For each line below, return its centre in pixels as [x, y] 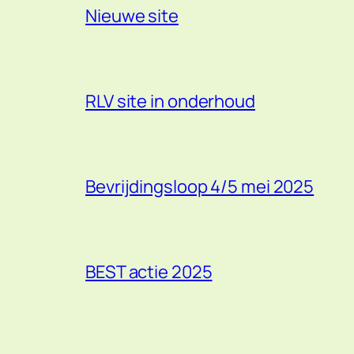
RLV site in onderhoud [170, 101]
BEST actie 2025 [149, 271]
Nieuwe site [132, 15]
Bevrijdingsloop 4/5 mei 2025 [200, 186]
